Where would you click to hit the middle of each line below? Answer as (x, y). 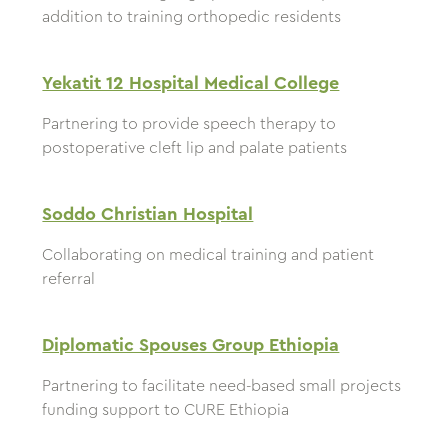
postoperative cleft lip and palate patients (195, 148)
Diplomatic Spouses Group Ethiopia (191, 345)
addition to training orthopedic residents (192, 17)
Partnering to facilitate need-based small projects (222, 386)
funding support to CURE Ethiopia (166, 410)
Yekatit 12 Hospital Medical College (191, 83)
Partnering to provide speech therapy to (189, 124)
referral (69, 279)
